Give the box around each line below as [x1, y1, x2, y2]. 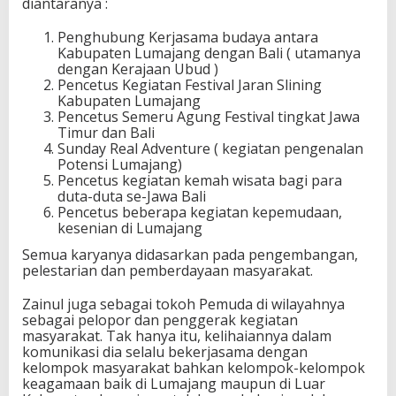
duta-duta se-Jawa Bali [57, 187, 206, 207]
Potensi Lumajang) [57, 155, 182, 175]
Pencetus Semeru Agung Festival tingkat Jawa [57, 107, 360, 127]
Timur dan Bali [57, 123, 155, 143]
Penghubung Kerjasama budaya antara [57, 27, 318, 48]
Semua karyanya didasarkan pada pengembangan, [22, 244, 358, 264]
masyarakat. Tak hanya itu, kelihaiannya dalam [22, 325, 331, 346]
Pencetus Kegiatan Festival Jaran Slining [57, 75, 322, 95]
